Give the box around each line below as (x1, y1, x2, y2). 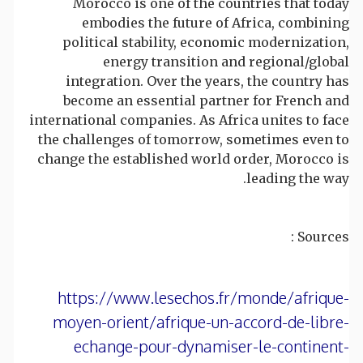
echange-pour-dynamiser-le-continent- (74, 335, 349, 357)
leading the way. (246, 170, 349, 187)
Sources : (297, 228, 349, 246)
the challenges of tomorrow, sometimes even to (38, 131, 349, 148)
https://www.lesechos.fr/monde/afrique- (58, 287, 349, 309)
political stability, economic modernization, (62, 34, 349, 51)
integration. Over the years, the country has (66, 73, 349, 90)
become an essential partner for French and (63, 92, 349, 109)
